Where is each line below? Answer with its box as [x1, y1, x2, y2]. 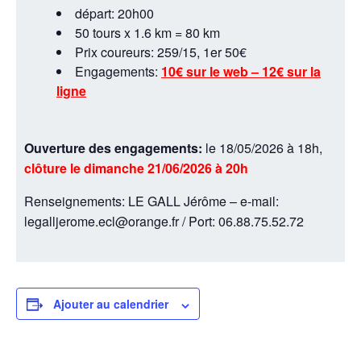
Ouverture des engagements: [24, 139, 205, 158]
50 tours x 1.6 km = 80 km [75, 23, 220, 43]
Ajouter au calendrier [53, 296, 168, 313]
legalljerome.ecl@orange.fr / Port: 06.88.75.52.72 [24, 212, 304, 231]
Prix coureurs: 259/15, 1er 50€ [75, 43, 247, 62]
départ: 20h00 [75, 4, 154, 23]
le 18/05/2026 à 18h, [205, 139, 322, 158]
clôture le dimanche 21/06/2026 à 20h [24, 159, 248, 178]
